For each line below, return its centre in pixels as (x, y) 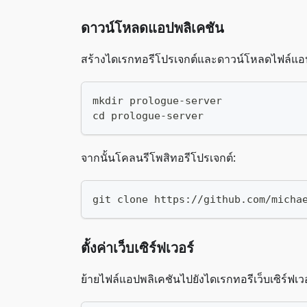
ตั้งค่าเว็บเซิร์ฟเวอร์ (137, 248)
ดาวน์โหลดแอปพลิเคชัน (152, 28)
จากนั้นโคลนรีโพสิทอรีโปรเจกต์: (158, 158)
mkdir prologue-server (157, 101)
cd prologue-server (148, 116)
